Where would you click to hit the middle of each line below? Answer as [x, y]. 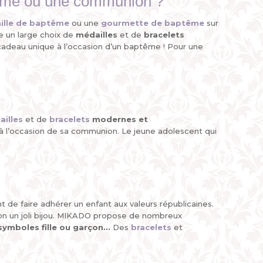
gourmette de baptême [153, 23]
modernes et [120, 119]
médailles [97, 35]
